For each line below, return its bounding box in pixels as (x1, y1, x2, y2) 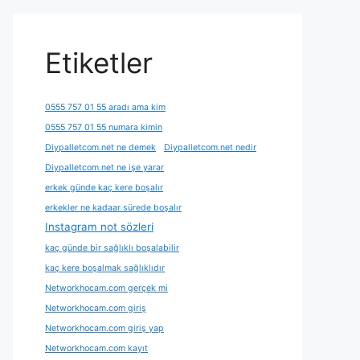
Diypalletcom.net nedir (164, 142, 256, 153)
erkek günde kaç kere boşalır (45, 182, 163, 193)
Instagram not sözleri (45, 220, 153, 233)
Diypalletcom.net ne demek (45, 142, 156, 153)
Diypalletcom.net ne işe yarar (45, 162, 164, 173)
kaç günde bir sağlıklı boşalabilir (45, 243, 179, 253)
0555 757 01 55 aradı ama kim (45, 102, 166, 112)
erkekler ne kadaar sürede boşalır (45, 202, 182, 213)
